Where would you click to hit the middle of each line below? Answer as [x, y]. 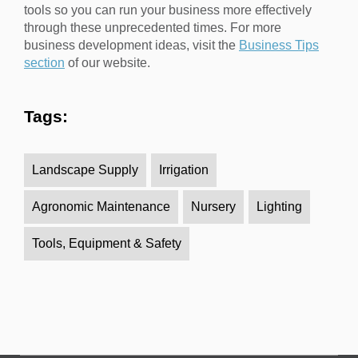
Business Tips [279, 46]
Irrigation [184, 170]
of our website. [107, 63]
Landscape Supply [85, 170]
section [44, 63]
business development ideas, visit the [131, 46]
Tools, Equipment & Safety [107, 244]
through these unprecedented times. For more [153, 28]
